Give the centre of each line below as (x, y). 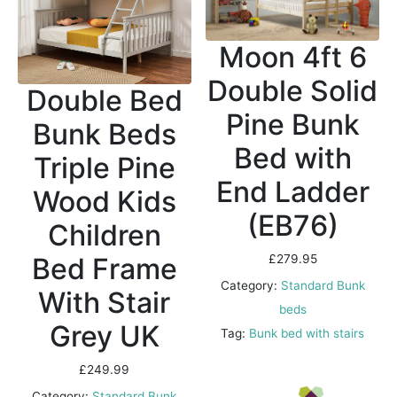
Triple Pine (104, 168)
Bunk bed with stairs (307, 334)
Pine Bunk (292, 125)
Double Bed (104, 101)
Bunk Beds (104, 135)
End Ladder (292, 192)
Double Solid (293, 91)
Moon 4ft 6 (292, 58)
